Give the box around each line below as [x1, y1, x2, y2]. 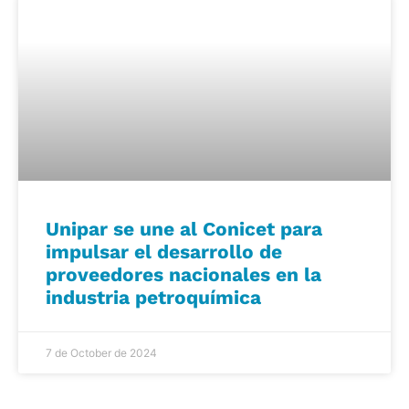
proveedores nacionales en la [46, 262, 321, 286]
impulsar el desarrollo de [46, 239, 282, 263]
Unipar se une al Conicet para [46, 216, 322, 240]
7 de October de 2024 [46, 345, 157, 360]
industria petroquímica [46, 285, 261, 309]
